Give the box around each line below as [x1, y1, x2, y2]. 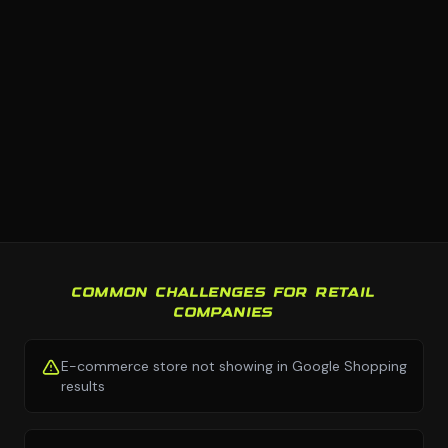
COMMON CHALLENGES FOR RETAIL [72, 285, 376, 300]
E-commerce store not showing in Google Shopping [61, 356, 407, 375]
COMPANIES [174, 305, 274, 320]
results [61, 376, 105, 395]
